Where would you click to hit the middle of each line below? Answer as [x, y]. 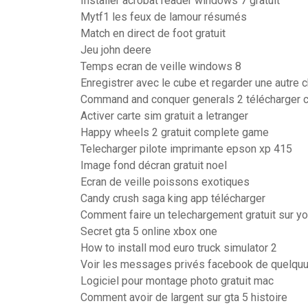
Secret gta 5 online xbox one [149, 231]
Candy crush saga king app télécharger [173, 198]
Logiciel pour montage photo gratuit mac [177, 281]
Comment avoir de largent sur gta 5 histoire [184, 297]
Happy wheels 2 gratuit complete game [175, 132]
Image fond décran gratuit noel [154, 165]
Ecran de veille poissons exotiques [165, 182]
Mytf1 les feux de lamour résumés [164, 17]
